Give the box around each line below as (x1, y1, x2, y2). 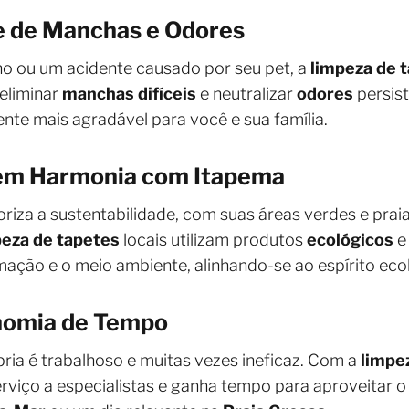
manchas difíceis (62, 84, 196, 103)
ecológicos (307, 230, 393, 249)
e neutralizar (196, 84, 297, 103)
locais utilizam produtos (120, 230, 307, 249)
